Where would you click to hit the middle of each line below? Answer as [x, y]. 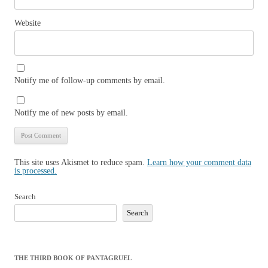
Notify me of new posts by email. [71, 113]
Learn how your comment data [199, 162]
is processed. [36, 171]
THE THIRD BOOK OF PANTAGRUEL [73, 258]
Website [28, 23]
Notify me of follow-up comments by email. [90, 80]
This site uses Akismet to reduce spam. [81, 162]
